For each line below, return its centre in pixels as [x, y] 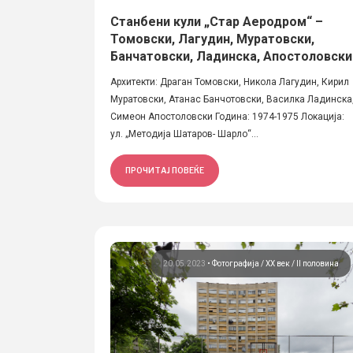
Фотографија [237, 264]
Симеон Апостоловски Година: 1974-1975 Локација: [227, 117]
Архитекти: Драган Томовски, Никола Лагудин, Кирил [230, 82]
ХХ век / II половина [303, 264]
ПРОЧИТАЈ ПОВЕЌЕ [165, 170]
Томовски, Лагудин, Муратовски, [212, 39]
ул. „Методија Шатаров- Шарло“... [184, 134]
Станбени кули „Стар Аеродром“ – [217, 22]
